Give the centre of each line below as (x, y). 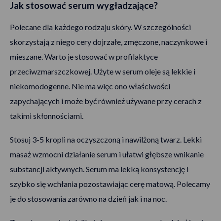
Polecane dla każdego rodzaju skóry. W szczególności (100, 27)
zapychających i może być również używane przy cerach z (106, 101)
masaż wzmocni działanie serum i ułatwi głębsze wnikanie (107, 154)
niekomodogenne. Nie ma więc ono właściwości (90, 86)
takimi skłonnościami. (47, 116)
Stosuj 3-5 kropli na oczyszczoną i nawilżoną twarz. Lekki (106, 140)
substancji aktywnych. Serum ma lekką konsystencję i (99, 169)
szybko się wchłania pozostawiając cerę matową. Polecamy (110, 184)
